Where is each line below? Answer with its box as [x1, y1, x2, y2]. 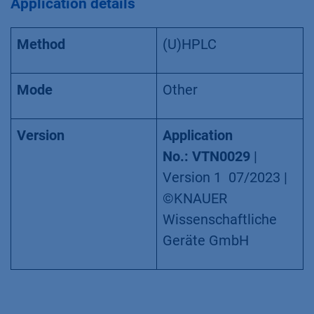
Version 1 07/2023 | [163, 169, 287, 186]
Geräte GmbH [163, 232, 249, 250]
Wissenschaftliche [163, 211, 277, 228]
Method [17, 36, 65, 53]
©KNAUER [163, 190, 227, 207]
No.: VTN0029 [163, 148, 250, 165]
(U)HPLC [163, 36, 217, 53]
